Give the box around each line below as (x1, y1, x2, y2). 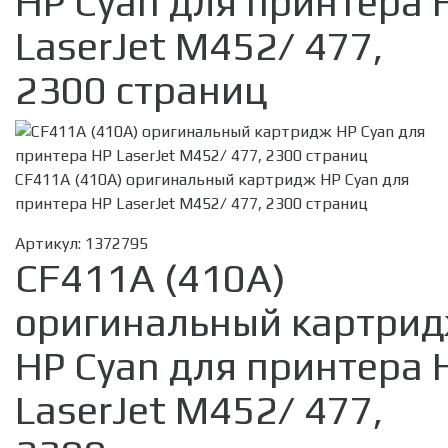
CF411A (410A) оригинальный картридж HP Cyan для (15, 170, 409, 190)
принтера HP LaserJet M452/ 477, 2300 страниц (15, 194, 368, 214)
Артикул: (15, 234, 85, 254)
